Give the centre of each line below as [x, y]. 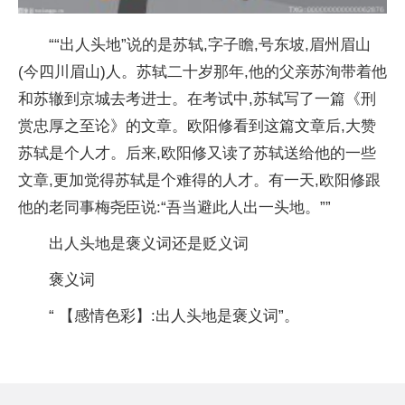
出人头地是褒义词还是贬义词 [149, 243]
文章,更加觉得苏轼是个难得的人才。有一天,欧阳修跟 [199, 180]
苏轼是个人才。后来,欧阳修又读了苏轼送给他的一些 [197, 153]
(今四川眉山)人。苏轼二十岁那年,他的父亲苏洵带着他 [202, 71]
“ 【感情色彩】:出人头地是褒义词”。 [174, 316]
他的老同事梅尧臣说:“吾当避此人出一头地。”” [174, 207]
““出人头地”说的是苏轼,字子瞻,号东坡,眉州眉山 [210, 44]
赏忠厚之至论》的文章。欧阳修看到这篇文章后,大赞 [197, 126]
